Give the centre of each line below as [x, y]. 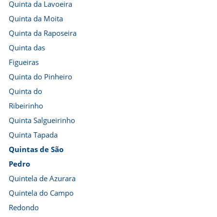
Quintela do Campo [41, 193]
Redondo [24, 207]
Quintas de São [36, 149]
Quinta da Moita [36, 18]
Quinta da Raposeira [43, 33]
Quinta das [27, 47]
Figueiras [24, 62]
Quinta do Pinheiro [40, 77]
